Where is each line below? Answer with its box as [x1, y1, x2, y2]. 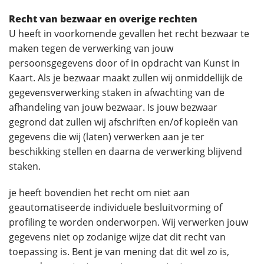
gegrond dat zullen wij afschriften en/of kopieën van [9, 115, 238, 128]
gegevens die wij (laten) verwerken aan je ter [9, 130, 204, 143]
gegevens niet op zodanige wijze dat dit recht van [9, 230, 226, 243]
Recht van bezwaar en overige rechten [9, 12, 197, 25]
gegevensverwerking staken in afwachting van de [9, 86, 225, 99]
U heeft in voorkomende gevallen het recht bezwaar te [9, 27, 249, 40]
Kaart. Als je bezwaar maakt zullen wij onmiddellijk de [9, 71, 243, 84]
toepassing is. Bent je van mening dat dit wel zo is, [9, 245, 229, 258]
